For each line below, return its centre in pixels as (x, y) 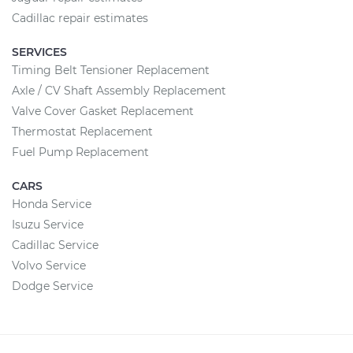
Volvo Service (49, 266)
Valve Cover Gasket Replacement (103, 111)
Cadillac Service (55, 245)
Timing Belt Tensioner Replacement (111, 70)
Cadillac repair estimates (80, 18)
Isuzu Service (48, 225)
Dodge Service (52, 286)
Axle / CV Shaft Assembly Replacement (119, 91)
